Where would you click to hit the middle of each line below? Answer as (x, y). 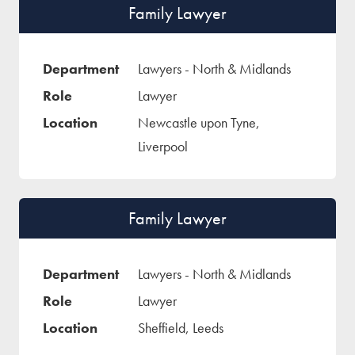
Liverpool (163, 146)
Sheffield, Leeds (181, 328)
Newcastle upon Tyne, (199, 122)
